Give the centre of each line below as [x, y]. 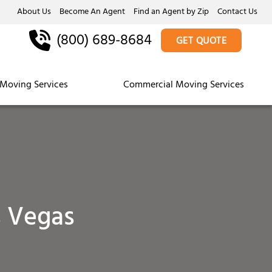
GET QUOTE [201, 42]
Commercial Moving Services [184, 86]
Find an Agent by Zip [171, 12]
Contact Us [237, 12]
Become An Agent [92, 12]
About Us [34, 12]
